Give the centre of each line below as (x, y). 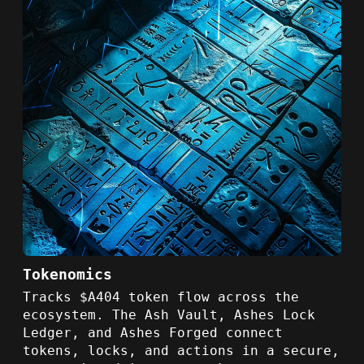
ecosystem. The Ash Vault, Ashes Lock (169, 314)
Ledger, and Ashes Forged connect (153, 332)
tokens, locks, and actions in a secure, (181, 350)
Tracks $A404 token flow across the (161, 297)
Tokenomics (67, 274)
